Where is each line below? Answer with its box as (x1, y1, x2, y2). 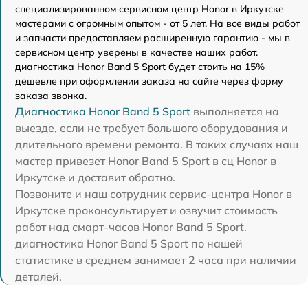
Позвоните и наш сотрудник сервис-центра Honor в (15, 187, 292, 201)
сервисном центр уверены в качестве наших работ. (15, 46, 258, 58)
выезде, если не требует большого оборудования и (15, 121, 288, 135)
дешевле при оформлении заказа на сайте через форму (15, 75, 283, 87)
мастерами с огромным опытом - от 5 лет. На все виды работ (15, 17, 300, 30)
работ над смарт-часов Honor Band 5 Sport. (15, 220, 247, 234)
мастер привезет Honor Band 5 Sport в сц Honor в (15, 154, 276, 168)
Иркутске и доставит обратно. (15, 170, 175, 184)
